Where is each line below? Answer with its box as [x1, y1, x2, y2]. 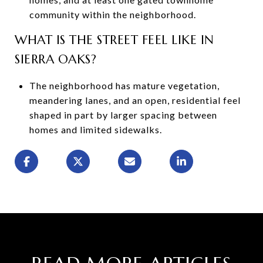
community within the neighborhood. [29, 8, 196, 20]
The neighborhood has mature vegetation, [29, 79, 220, 91]
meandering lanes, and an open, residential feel [29, 94, 241, 106]
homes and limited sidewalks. [29, 123, 162, 135]
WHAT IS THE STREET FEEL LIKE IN [15, 32, 214, 48]
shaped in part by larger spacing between [29, 109, 217, 120]
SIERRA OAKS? [15, 51, 96, 67]
